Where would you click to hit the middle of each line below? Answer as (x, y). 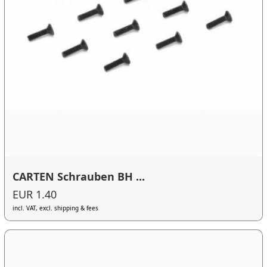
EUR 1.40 (35, 194)
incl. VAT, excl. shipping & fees (56, 208)
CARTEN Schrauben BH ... (79, 177)
